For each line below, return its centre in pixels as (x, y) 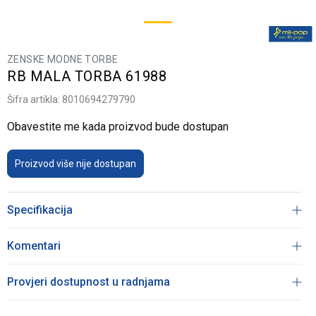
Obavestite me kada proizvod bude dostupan (118, 127)
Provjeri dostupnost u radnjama (89, 282)
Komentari (34, 246)
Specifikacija (40, 210)
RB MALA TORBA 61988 (87, 76)
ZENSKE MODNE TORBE (63, 59)
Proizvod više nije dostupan (75, 164)
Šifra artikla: (35, 99)
